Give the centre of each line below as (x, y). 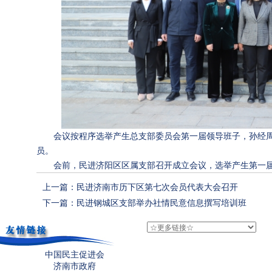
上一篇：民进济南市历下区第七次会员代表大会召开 (140, 187)
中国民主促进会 (75, 255)
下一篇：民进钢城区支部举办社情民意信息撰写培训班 (144, 203)
